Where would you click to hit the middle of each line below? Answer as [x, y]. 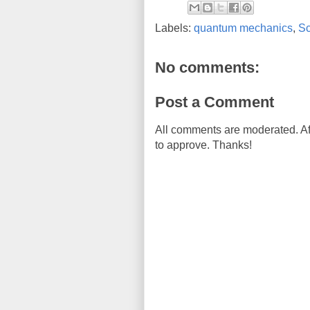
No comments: [207, 67]
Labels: [174, 28]
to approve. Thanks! [203, 145]
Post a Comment [215, 102]
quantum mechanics [243, 28]
